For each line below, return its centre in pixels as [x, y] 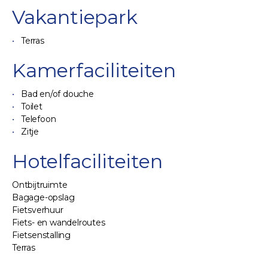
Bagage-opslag [43, 197]
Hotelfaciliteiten [87, 161]
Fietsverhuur [38, 210]
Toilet [32, 106]
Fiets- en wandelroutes [59, 223]
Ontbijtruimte [40, 185]
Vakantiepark [75, 17]
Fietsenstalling [41, 235]
